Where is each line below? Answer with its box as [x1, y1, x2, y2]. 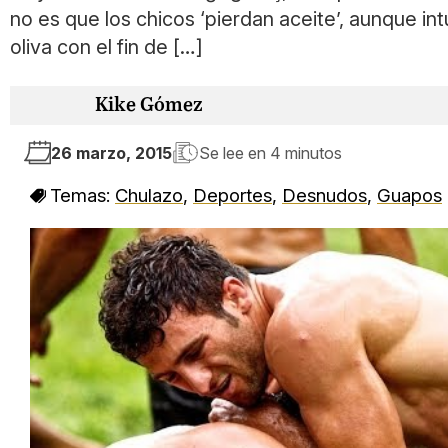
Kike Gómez [95, 95, 203, 116]
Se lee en [199, 142, 270, 163]
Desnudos [282, 184, 367, 206]
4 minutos [270, 142, 342, 163]
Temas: [50, 184, 115, 206]
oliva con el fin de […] [10, 35, 203, 59]
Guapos [377, 184, 442, 206]
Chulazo [115, 184, 183, 206]
